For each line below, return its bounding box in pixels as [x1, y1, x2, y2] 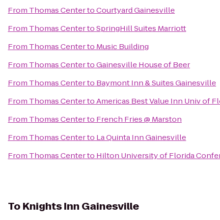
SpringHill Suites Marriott [96, 23, 186, 33]
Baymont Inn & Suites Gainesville [96, 78, 216, 88]
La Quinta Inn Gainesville [96, 132, 186, 142]
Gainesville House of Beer [96, 59, 190, 70]
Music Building [96, 41, 149, 52]
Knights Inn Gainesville [23, 199, 139, 213]
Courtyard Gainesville [96, 5, 175, 15]
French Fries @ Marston [96, 114, 182, 124]
